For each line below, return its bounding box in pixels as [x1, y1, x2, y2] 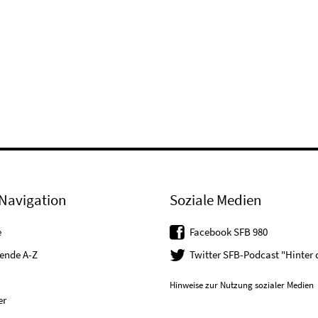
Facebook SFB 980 [190, 225, 268, 239]
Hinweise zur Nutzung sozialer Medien [170, 278, 314, 291]
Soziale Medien [170, 190, 261, 210]
